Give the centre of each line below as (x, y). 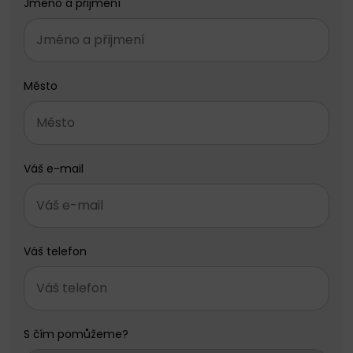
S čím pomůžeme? (76, 334)
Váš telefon (55, 251)
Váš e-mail (54, 169)
